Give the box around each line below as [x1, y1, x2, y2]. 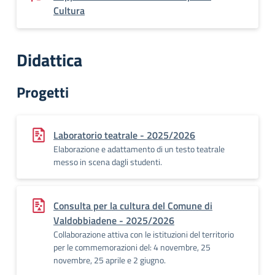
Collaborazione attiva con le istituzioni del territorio [53, 228, 234, 241]
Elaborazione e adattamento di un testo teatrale [53, 142, 225, 155]
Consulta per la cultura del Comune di [53, 198, 212, 213]
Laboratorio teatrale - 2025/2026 [53, 128, 195, 142]
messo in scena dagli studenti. [53, 155, 162, 168]
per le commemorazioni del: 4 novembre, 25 [53, 241, 211, 254]
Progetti [17, 81, 69, 103]
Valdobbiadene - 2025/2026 [53, 213, 174, 228]
